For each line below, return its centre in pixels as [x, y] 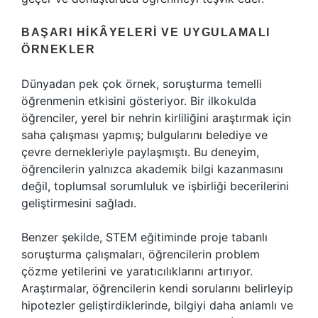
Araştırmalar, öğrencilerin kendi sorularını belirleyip [157, 288]
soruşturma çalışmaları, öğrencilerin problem [141, 254]
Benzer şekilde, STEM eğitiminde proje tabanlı [144, 237]
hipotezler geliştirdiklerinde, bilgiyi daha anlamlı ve [157, 305]
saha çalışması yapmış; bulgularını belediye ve [144, 135]
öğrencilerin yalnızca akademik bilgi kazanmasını [152, 169]
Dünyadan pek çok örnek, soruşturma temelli [142, 84]
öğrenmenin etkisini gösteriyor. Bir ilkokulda [139, 101]
